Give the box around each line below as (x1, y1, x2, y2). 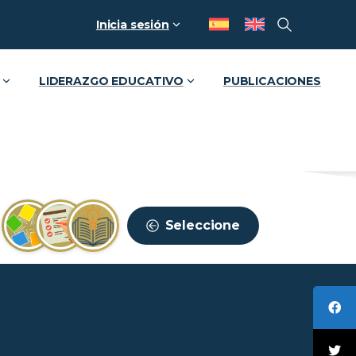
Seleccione (164, 217, 240, 233)
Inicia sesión (95, 17, 169, 32)
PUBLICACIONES (222, 74, 321, 88)
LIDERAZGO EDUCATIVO (38, 74, 184, 88)
